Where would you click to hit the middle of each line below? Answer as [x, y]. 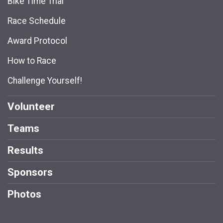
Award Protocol [37, 41]
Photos [24, 194]
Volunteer [31, 107]
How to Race [32, 61]
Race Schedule [37, 21]
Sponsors [30, 172]
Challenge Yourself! [45, 81]
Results [25, 151]
